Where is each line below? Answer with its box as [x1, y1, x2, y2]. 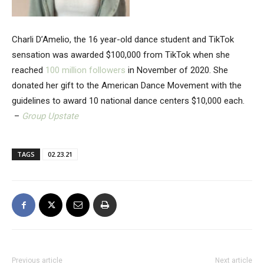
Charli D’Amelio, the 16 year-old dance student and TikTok [12, 34, 234, 45]
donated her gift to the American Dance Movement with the [12, 80, 242, 91]
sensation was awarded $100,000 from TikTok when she [12, 49, 230, 60]
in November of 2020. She [126, 65, 228, 75]
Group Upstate [22, 111, 78, 121]
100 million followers [45, 65, 126, 75]
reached [12, 65, 45, 75]
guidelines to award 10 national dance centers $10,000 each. [12, 95, 245, 106]
